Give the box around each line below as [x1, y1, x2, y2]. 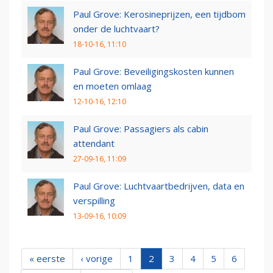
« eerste [29, 252, 65, 265]
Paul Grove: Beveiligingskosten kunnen [73, 65, 234, 78]
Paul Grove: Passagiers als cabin [73, 122, 208, 135]
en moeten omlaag [73, 80, 152, 93]
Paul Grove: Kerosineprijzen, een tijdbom [73, 8, 246, 21]
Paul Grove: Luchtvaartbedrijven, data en [73, 180, 244, 193]
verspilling [73, 194, 115, 207]
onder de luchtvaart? [73, 23, 160, 35]
